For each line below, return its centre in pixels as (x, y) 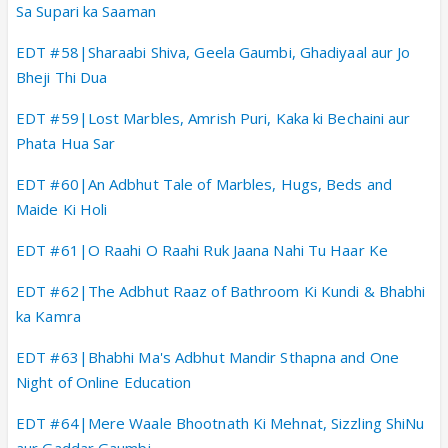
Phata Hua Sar (66, 142)
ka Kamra (48, 315)
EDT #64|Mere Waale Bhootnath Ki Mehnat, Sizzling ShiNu (220, 422)
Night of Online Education (104, 381)
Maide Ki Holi (62, 208)
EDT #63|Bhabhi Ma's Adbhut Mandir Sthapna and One (207, 356)
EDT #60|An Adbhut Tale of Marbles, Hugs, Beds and (204, 183)
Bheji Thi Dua (62, 76)
